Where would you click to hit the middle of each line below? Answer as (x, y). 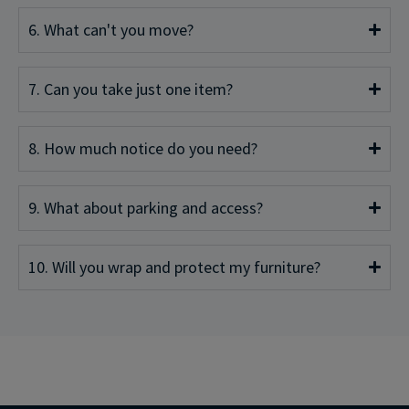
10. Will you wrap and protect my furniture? (174, 267)
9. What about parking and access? (146, 207)
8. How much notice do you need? (143, 148)
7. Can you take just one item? (131, 89)
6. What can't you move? (111, 29)
